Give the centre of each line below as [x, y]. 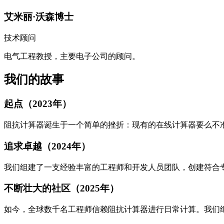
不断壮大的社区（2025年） [61, 188]
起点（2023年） [38, 104]
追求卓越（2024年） [47, 146]
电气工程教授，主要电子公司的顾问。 [72, 56]
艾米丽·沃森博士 [39, 16]
